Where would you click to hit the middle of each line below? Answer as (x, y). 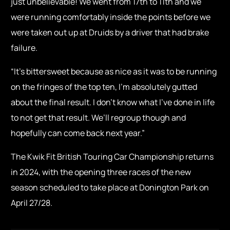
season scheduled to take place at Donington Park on (110, 188)
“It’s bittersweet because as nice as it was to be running (114, 72)
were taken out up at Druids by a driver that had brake (110, 33)
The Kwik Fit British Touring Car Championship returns (112, 157)
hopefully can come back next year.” (78, 133)
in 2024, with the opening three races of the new (101, 172)
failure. (24, 48)
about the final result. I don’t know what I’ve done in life (113, 102)
